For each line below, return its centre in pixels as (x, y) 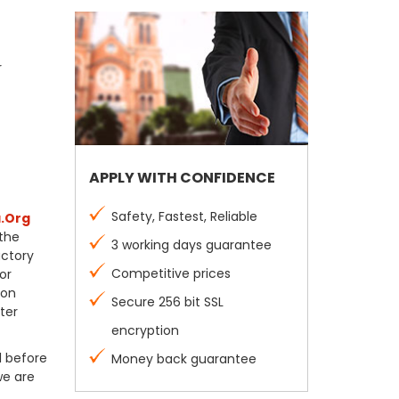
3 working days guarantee (191, 245)
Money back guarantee (183, 359)
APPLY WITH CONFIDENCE (182, 178)
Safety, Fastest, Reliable (184, 216)
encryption (145, 330)
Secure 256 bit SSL (167, 302)
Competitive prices (171, 273)
